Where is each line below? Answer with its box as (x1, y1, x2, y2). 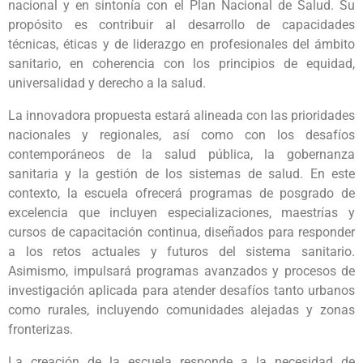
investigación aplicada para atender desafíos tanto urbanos (8, 283, 355, 298)
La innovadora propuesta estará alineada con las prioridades (8, 108, 355, 123)
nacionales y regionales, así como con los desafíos (8, 127, 355, 143)
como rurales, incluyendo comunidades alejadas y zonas (8, 302, 355, 318)
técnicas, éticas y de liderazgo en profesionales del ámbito (8, 36, 355, 52)
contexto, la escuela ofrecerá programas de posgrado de (8, 186, 355, 201)
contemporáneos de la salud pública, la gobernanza (8, 147, 355, 162)
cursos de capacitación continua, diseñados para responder (8, 224, 355, 240)
